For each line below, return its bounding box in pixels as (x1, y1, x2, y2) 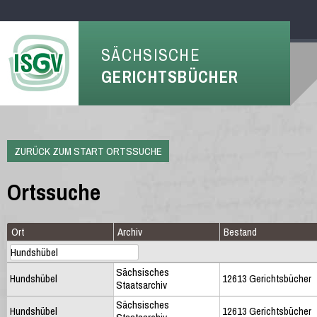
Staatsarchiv (116, 277, 167, 292)
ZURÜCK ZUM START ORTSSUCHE (14, 144, 162, 158)
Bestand (224, 224, 257, 239)
